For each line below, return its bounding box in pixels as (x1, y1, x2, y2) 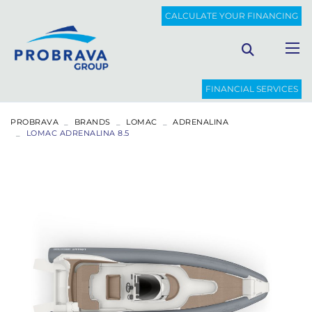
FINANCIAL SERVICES (205, 83, 298, 94)
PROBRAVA (10, 116, 58, 127)
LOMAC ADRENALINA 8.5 (26, 127, 130, 138)
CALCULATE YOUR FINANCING (165, 10, 298, 21)
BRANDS (74, 116, 111, 127)
